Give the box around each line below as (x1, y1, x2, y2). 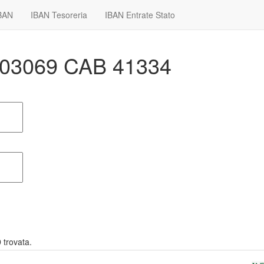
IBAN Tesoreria (31, 9, 87, 21)
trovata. (1, 236, 32, 247)
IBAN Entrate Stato (105, 9, 175, 21)
